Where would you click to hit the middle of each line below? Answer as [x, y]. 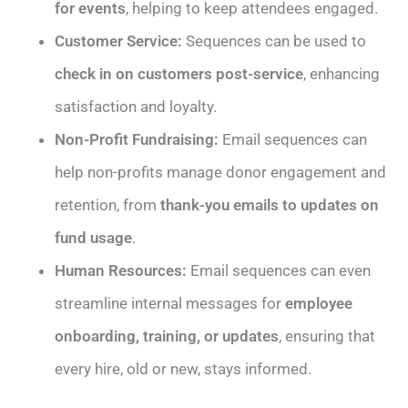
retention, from [108, 204]
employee [319, 303]
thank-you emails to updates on [270, 204]
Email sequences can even [281, 270]
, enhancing [342, 73]
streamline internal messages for [170, 303]
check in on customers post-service [179, 73]
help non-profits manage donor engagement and [221, 172]
